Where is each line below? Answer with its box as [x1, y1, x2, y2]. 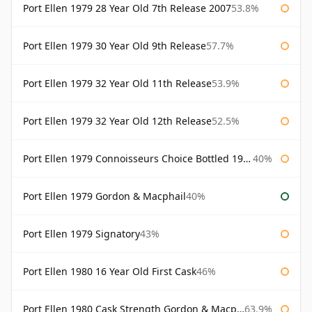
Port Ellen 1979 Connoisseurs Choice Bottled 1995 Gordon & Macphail [23, 152, 243, 166]
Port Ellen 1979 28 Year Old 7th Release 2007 [23, 1, 231, 15]
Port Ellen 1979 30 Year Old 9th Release [23, 39, 206, 53]
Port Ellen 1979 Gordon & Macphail [23, 189, 186, 203]
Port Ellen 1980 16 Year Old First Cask [23, 265, 196, 279]
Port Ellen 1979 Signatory [23, 227, 140, 241]
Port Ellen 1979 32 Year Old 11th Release [23, 77, 212, 91]
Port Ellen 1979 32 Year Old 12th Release [23, 114, 212, 128]
